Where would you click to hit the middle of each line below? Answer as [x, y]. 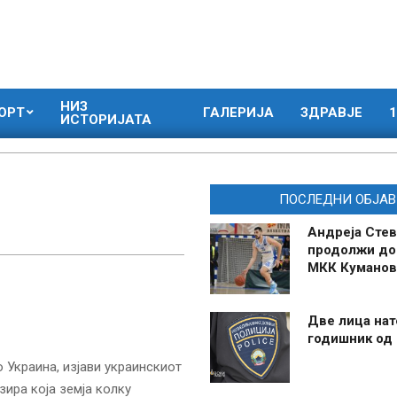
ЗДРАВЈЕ [331, 113]
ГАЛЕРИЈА [238, 113]
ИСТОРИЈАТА [106, 120]
